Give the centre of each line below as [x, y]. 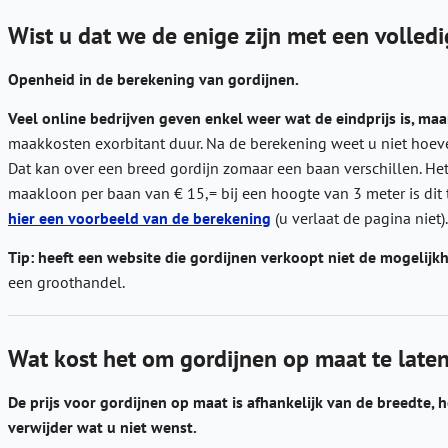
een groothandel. [66, 281]
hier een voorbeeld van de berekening [139, 217]
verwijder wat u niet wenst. [102, 426]
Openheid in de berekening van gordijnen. [153, 79]
